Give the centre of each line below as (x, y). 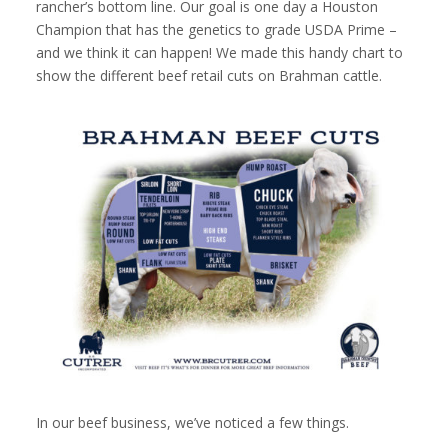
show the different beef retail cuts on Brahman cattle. (209, 76)
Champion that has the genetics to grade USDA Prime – (216, 30)
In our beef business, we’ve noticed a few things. (192, 423)
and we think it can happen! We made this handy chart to (219, 53)
